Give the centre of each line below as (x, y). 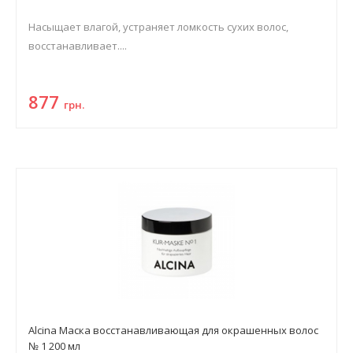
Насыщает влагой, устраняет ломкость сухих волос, (158, 27)
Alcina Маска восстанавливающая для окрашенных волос (173, 330)
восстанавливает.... (78, 46)
